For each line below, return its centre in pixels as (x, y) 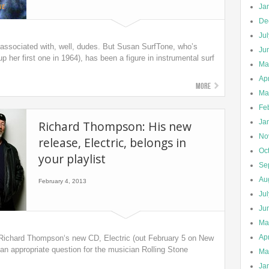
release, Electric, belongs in (112, 143)
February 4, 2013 (62, 181)
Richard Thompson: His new (115, 126)
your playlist (72, 159)
